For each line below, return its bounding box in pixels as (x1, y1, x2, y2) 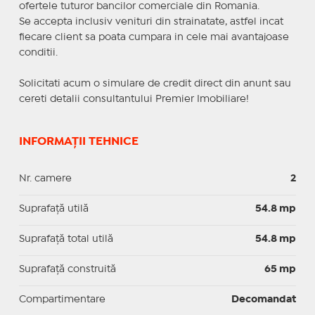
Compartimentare (18, 295, 105, 304)
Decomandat (231, 295, 297, 304)
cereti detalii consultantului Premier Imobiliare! (18, 94, 249, 103)
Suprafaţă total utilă (18, 234, 113, 243)
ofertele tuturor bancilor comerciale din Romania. (18, 1, 259, 11)
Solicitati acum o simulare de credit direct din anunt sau (18, 79, 291, 88)
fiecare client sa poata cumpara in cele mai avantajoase (18, 32, 289, 41)
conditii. (18, 48, 58, 57)
